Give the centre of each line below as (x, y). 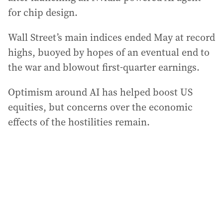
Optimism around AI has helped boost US (100, 92)
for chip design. (43, 12)
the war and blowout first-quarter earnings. (104, 67)
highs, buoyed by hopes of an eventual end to (109, 52)
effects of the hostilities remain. (79, 122)
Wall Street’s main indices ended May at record (111, 37)
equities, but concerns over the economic (100, 107)
